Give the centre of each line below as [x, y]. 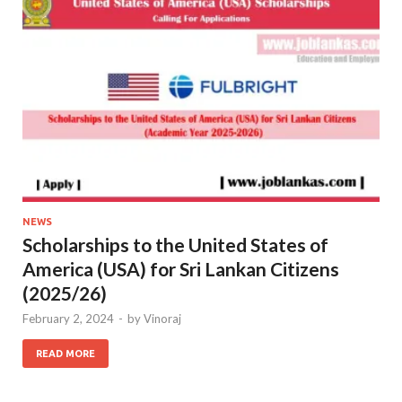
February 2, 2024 [68, 318]
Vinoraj [162, 318]
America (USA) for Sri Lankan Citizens [181, 268]
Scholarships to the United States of [175, 244]
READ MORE [66, 353]
